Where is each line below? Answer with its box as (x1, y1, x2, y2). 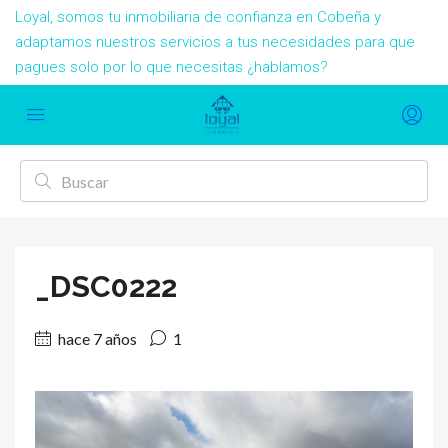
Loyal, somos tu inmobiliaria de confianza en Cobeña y (15, 8, 381, 26)
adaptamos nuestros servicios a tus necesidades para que (15, 33, 415, 51)
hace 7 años (55, 329, 137, 348)
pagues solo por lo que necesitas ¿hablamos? (15, 58, 328, 76)
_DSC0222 (35, 269, 177, 304)
